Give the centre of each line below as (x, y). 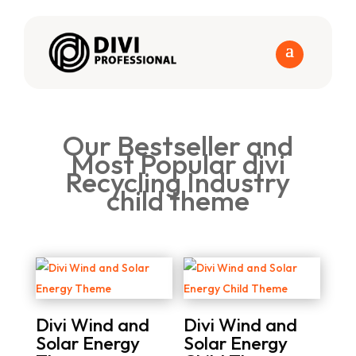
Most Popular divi (178, 164)
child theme (178, 201)
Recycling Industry (178, 182)
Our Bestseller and (178, 146)
